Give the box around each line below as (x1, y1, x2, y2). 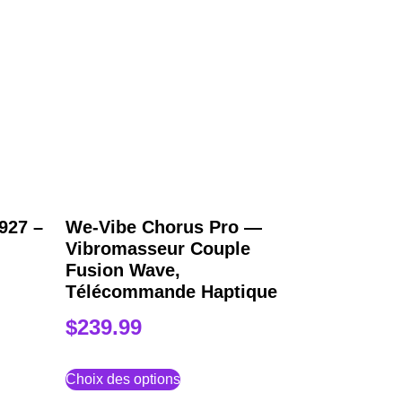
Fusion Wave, (66, 259, 181, 280)
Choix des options (66, 371, 181, 387)
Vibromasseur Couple (66, 238, 251, 258)
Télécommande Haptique (66, 281, 278, 301)
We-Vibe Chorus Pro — (66, 216, 263, 237)
